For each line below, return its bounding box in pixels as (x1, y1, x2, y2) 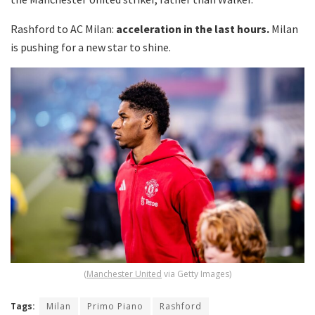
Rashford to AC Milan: (11, 21, 116, 36)
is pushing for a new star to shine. (11, 39, 171, 54)
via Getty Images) (162, 268, 231, 281)
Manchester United (86, 268, 162, 281)
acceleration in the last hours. (116, 21, 269, 36)
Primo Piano (87, 300, 143, 313)
